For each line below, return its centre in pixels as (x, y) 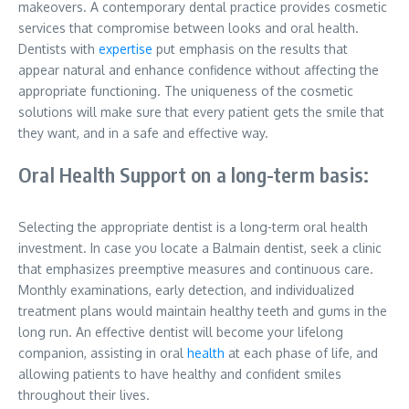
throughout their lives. (84, 395)
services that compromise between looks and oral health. (189, 28)
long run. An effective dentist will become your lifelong (181, 332)
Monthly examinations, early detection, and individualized (186, 290)
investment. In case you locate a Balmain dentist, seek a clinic (200, 248)
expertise (126, 49)
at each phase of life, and (301, 353)
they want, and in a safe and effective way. (143, 133)
